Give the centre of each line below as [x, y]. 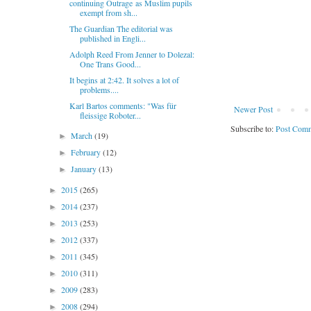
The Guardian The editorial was [121, 28]
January [85, 169]
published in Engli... [112, 38]
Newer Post [253, 109]
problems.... [99, 90]
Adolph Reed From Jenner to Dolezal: [132, 54]
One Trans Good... [110, 64]
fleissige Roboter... [110, 115]
